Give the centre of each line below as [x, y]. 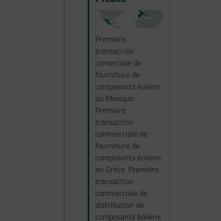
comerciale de [118, 63]
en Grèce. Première [127, 169]
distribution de [120, 205]
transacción [115, 51]
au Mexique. [115, 98]
